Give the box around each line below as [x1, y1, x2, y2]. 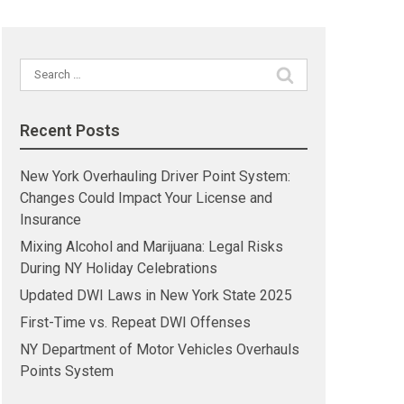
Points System [19, 363, 114, 380]
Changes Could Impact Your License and [19, 189, 272, 207]
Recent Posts [19, 121, 120, 140]
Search [18, 60, 62, 77]
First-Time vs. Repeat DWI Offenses [19, 314, 251, 331]
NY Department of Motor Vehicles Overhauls [19, 341, 299, 358]
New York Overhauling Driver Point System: [19, 168, 290, 185]
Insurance [19, 211, 81, 228]
